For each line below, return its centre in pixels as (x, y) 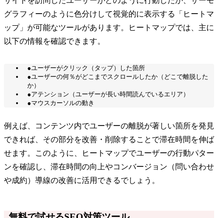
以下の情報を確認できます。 (54, 41)
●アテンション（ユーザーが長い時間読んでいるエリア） (108, 94)
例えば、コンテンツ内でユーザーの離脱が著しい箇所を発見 (109, 126)
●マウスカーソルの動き (61, 103)
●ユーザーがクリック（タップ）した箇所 (86, 68)
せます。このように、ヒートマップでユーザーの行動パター (109, 153)
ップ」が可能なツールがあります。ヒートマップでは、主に (109, 27)
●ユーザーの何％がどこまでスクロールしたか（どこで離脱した (118, 76)
